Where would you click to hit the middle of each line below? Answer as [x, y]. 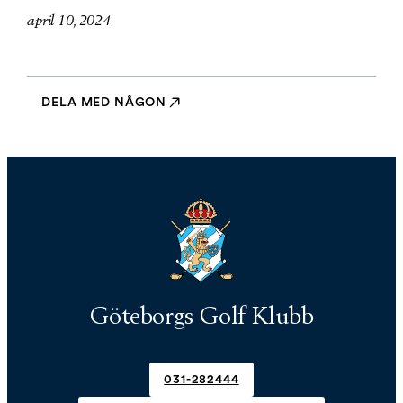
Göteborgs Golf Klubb [201, 317]
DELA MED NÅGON [104, 103]
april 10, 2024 [69, 21]
